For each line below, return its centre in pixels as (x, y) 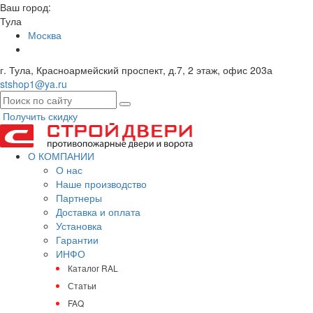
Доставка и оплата (98, 212)
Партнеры (79, 198)
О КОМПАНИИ (61, 156)
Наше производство (101, 184)
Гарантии (77, 240)
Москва (45, 35)
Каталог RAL (93, 268)
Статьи (82, 285)
